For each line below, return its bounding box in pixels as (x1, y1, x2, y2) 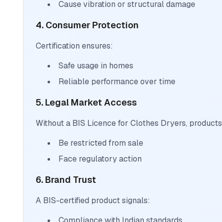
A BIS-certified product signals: (36, 195, 150, 206)
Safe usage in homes (58, 60, 133, 71)
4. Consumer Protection (36, 19, 139, 31)
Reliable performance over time (58, 76, 175, 87)
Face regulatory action (58, 154, 142, 165)
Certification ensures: (36, 41, 113, 52)
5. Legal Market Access (36, 97, 137, 109)
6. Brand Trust (36, 174, 96, 186)
